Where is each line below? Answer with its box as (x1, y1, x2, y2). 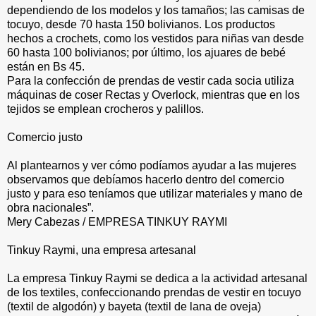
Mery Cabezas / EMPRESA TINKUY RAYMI (7, 216, 227, 229)
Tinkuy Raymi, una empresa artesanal (7, 244, 196, 257)
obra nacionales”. (7, 202, 94, 214)
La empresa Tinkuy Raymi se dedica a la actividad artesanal (7, 272, 308, 285)
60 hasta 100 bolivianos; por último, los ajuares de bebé (7, 47, 286, 59)
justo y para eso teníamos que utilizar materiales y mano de (7, 188, 303, 200)
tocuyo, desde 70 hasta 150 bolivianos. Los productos (7, 18, 275, 31)
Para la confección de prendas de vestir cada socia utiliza (7, 75, 294, 87)
